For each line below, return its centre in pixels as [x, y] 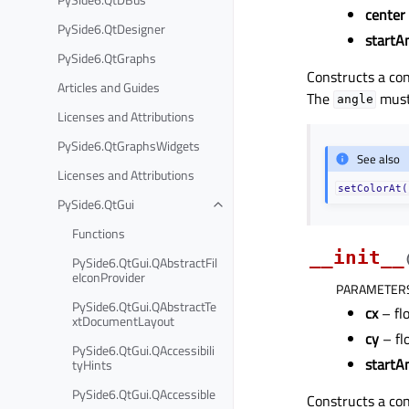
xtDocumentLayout [123, 320]
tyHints [92, 364]
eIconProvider [109, 277]
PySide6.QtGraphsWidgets [129, 145]
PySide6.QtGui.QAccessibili [143, 350]
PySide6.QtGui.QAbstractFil [145, 262]
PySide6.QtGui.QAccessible [144, 393]
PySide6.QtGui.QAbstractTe [144, 306]
